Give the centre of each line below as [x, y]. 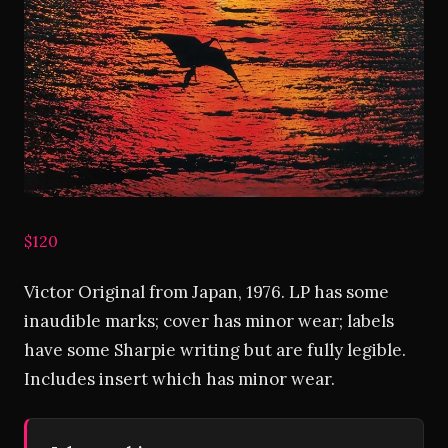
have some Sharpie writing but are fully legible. [215, 350]
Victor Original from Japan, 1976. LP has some [206, 292]
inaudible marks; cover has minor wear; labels [209, 321]
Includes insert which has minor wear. [179, 379]
